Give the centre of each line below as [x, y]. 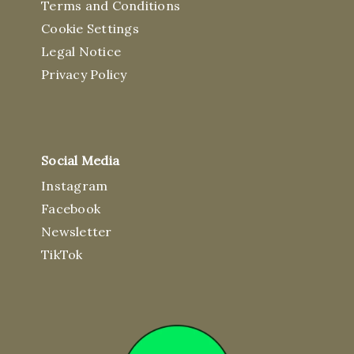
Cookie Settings [90, 29]
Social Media [80, 161]
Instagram [75, 186]
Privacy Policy [84, 75]
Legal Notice [81, 52]
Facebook [71, 209]
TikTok [62, 255]
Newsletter [77, 232]
